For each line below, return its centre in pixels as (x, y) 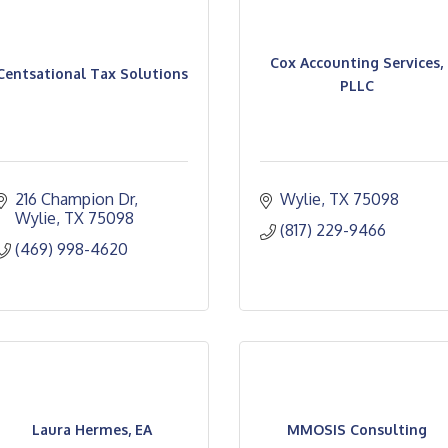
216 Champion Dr (74, 199)
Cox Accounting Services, (356, 62)
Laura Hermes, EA (91, 429)
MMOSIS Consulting (356, 429)
